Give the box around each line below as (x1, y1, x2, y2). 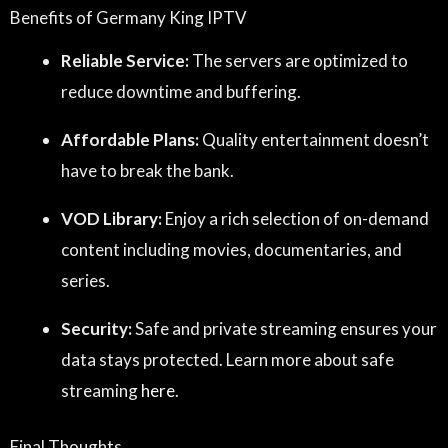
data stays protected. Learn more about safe (61, 348, 394, 370)
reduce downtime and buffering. (61, 80, 301, 102)
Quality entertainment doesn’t (199, 128, 429, 150)
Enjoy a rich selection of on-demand (162, 207, 429, 229)
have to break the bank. (61, 159, 234, 181)
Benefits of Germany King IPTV (10, 6, 247, 28)
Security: (61, 317, 132, 339)
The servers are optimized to (189, 49, 408, 71)
